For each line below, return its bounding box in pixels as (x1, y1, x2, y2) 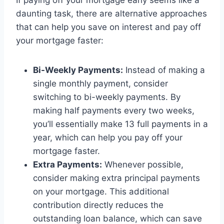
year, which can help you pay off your (33, 132, 182, 143)
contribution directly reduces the (33, 200, 163, 210)
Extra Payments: (33, 159, 102, 170)
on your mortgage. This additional (33, 186, 169, 197)
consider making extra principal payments (33, 173, 200, 183)
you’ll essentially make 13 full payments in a (33, 119, 208, 129)
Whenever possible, (102, 159, 183, 170)
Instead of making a (123, 65, 205, 75)
